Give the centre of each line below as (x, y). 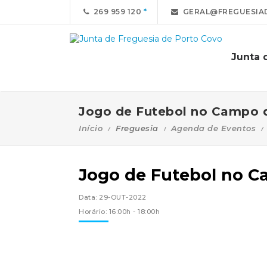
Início (91, 128)
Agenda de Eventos (213, 128)
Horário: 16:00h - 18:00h (119, 212)
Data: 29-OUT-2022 (113, 197)
